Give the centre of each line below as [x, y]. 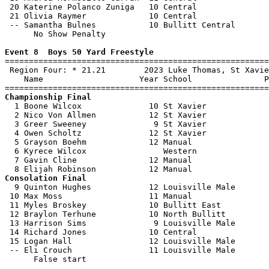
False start [46, 259]
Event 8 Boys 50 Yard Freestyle [79, 52]
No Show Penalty [55, 34]
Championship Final [48, 97]
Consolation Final [46, 178]
